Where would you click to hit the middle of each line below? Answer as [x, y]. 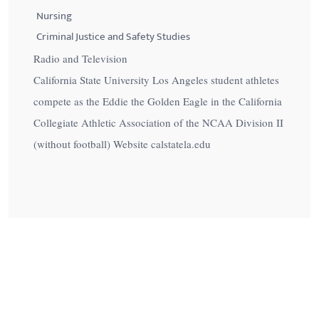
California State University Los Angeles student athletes [156, 80]
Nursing [54, 16]
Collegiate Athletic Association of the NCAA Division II [158, 122]
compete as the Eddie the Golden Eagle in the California [158, 101]
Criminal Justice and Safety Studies [113, 37]
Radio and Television [80, 58]
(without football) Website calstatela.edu [122, 144]
